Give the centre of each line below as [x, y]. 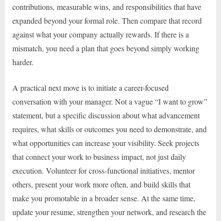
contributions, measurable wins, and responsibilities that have [107, 6]
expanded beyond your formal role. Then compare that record [107, 20]
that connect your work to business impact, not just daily [99, 156]
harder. [23, 62]
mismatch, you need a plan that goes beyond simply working [106, 48]
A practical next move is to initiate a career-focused [91, 87]
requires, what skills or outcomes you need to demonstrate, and [110, 129]
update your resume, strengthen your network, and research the [109, 212]
